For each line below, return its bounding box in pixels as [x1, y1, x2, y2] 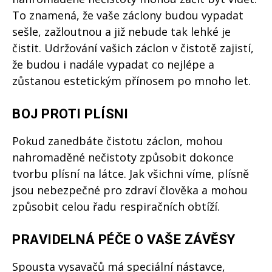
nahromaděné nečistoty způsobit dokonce [12, 150, 234, 165]
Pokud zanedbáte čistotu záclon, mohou [12, 134, 223, 149]
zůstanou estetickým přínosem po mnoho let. [12, 73, 251, 89]
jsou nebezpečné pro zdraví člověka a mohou [12, 183, 248, 198]
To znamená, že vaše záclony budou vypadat [12, 8, 243, 23]
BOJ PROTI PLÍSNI [12, 106, 128, 122]
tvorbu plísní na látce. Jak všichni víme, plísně [12, 166, 249, 182]
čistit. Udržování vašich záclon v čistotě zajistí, [12, 41, 254, 56]
